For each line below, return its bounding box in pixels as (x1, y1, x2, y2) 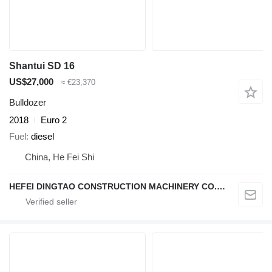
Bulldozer (9, 97, 46, 108)
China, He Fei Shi (25, 151, 94, 162)
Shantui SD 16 (9, 60, 75, 71)
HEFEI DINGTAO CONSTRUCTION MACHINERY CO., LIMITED (217, 181, 225, 191)
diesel (31, 131, 54, 141)
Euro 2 (41, 115, 67, 126)
